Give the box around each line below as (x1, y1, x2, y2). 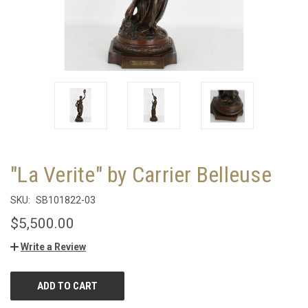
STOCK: (10, 289, 41, 300)
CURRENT (10, 274, 49, 286)
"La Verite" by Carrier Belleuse (10, 161, 272, 188)
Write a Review (21, 241, 86, 252)
